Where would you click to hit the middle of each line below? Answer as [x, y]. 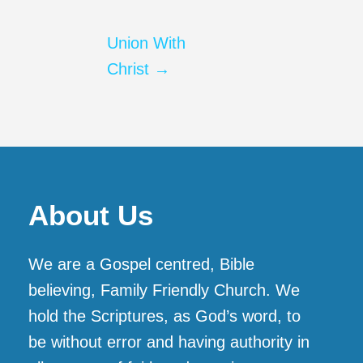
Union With [147, 43]
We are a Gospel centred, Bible [142, 265]
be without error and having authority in [169, 342]
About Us [91, 216]
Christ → [139, 69]
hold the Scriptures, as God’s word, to [165, 316]
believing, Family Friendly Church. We [164, 290]
